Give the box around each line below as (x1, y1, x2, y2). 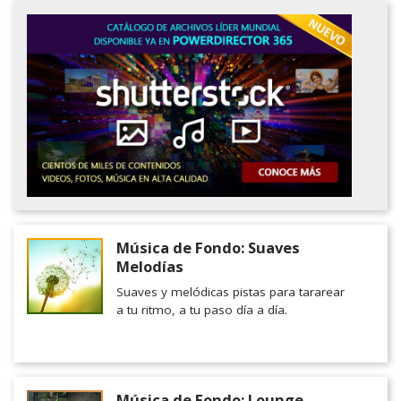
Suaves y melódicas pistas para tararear (116, 284, 345, 301)
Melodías (116, 256, 183, 277)
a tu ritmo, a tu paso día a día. (116, 302, 287, 319)
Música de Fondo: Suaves (116, 237, 300, 259)
